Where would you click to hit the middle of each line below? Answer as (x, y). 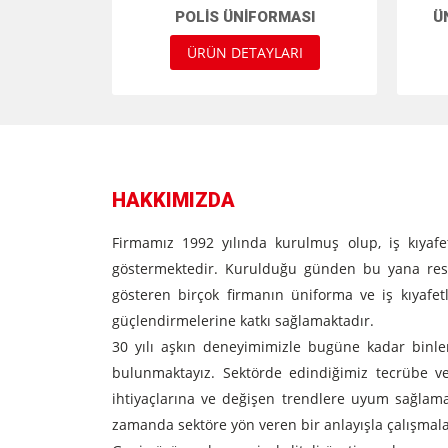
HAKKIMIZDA (173, 200)
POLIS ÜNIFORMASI (244, 17)
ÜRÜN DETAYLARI (244, 52)
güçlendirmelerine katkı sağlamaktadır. (243, 320)
